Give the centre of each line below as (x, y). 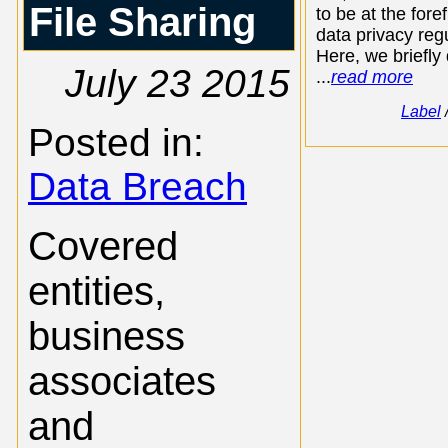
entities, (96, 291)
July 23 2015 (177, 83)
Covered (103, 246)
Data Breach (137, 186)
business (106, 336)
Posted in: (116, 142)
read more (372, 77)
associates (122, 381)
